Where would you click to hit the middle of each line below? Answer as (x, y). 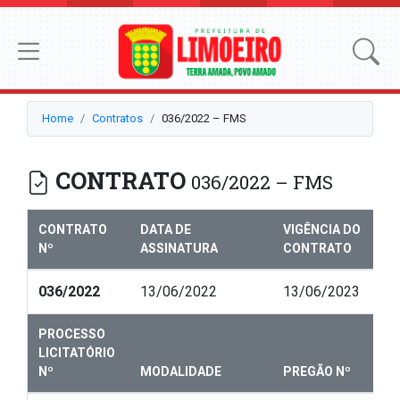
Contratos (117, 119)
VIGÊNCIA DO (322, 230)
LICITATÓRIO (77, 353)
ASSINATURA (179, 249)
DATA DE (166, 230)
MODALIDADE (181, 372)
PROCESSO (72, 334)
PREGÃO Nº (317, 372)
